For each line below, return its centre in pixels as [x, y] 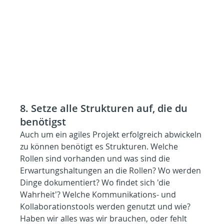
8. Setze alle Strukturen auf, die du [105, 108]
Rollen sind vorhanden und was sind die [96, 158]
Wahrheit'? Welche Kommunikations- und [99, 194]
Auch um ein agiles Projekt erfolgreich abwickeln [112, 134]
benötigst [43, 121]
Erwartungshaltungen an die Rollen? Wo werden [112, 170]
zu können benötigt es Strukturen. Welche [100, 146]
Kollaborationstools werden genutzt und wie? [106, 206]
